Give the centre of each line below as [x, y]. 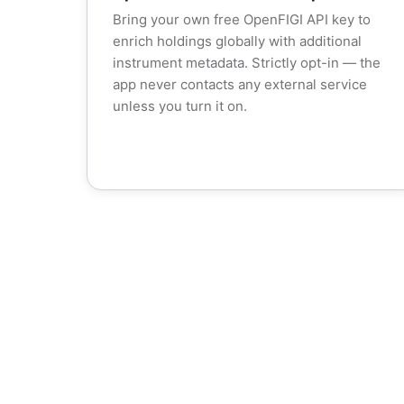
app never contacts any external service [240, 84]
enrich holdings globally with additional [237, 41]
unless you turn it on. [180, 106]
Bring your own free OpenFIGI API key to [242, 19]
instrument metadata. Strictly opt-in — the [247, 63]
